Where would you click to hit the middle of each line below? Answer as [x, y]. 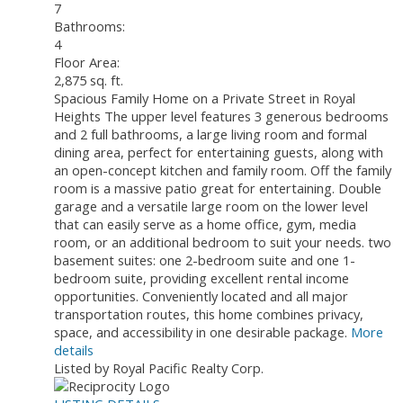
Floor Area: [87, 63]
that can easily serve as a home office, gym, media [205, 224]
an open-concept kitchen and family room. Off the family [223, 170]
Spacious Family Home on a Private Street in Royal [205, 99]
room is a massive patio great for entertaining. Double [218, 188]
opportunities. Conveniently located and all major [201, 296]
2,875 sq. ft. [89, 81]
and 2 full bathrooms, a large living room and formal [210, 134]
